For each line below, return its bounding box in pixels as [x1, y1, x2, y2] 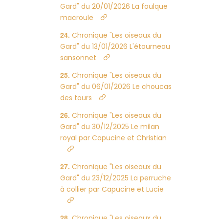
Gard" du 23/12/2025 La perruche [60, 173, 172, 183]
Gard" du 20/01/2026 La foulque [60, 1, 168, 11]
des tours [60, 93, 92, 103]
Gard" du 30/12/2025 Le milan [60, 122, 160, 131]
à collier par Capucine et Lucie [60, 184, 164, 194]
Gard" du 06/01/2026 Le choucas [60, 82, 172, 91]
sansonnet [60, 53, 97, 63]
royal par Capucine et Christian [60, 133, 167, 143]
